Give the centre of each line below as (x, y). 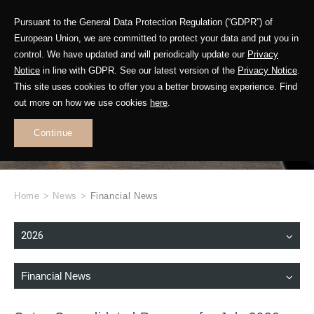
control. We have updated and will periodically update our (131, 54)
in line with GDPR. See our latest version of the (139, 70)
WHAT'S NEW (157, 91)
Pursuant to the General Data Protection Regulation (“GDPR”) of (143, 22)
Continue (53, 133)
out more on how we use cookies (82, 103)
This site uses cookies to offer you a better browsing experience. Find (156, 87)
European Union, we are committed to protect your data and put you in (156, 38)
